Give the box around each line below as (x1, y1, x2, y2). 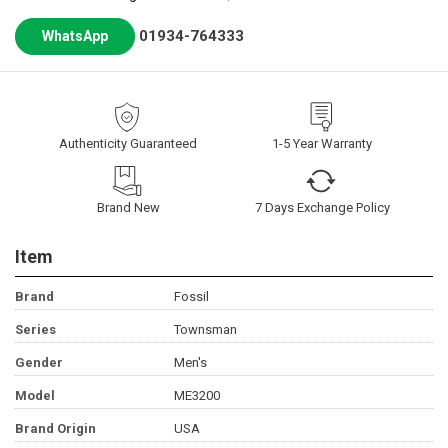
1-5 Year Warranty (272, 136, 372, 152)
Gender (15, 355, 63, 371)
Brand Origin (15, 421, 96, 437)
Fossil (173, 289, 209, 305)
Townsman (173, 322, 237, 338)
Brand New (96, 200, 160, 216)
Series (15, 322, 56, 338)
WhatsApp (42, 28, 108, 45)
